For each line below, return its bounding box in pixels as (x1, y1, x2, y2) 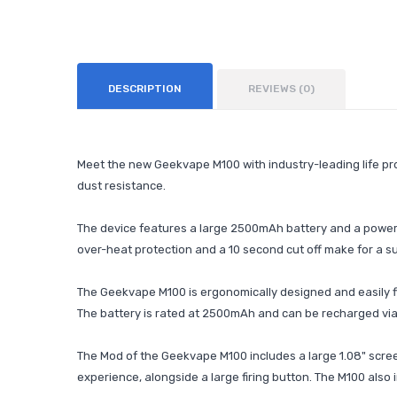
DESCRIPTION (108, 82, 182, 95)
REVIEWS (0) (248, 82, 315, 95)
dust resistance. (77, 179, 166, 192)
